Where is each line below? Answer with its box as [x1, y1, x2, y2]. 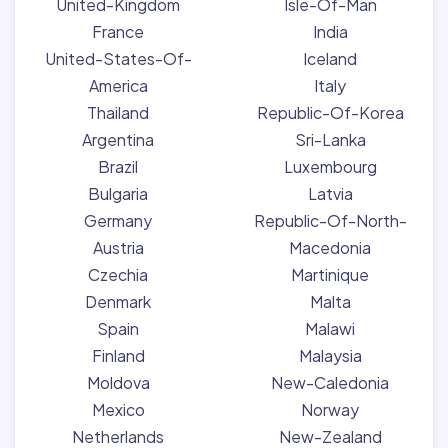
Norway [301, 398, 359, 420]
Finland [91, 344, 145, 366]
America [88, 74, 148, 96]
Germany [84, 209, 152, 231]
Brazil [98, 155, 138, 177]
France [92, 20, 144, 42]
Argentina [82, 128, 154, 150]
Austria [92, 236, 144, 258]
